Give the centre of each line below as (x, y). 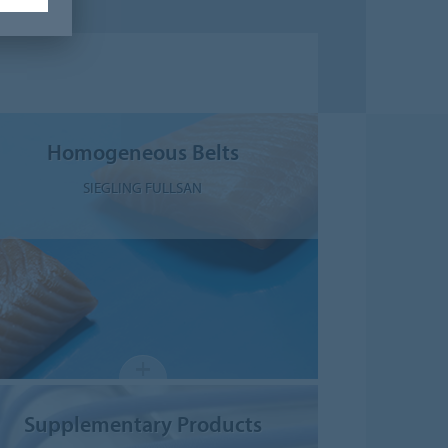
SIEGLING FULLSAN (143, 187)
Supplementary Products (142, 423)
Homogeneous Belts (142, 152)
